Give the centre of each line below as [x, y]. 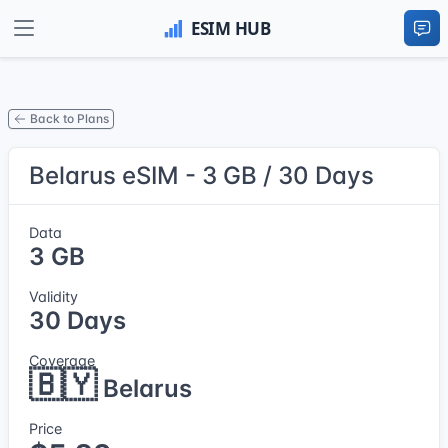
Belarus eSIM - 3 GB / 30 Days [201, 175]
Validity [53, 296]
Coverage [62, 360]
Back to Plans [69, 119]
